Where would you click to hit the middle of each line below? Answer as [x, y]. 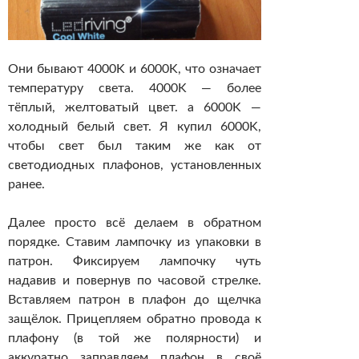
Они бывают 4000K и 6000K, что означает [135, 69]
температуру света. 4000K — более [135, 89]
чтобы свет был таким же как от [135, 146]
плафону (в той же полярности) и [135, 339]
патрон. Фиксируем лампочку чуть [135, 262]
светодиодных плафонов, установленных [135, 165]
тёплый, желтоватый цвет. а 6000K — [135, 108]
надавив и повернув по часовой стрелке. [135, 281]
